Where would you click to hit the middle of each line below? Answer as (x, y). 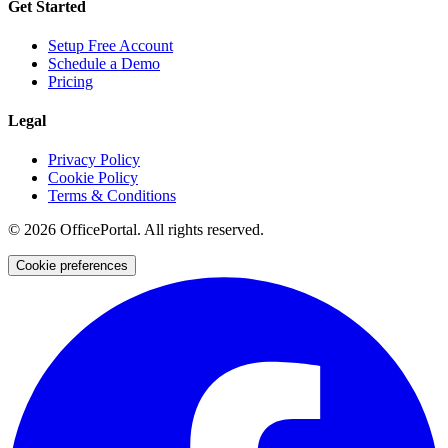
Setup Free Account (110, 45)
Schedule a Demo (104, 63)
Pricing (70, 81)
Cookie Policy (93, 178)
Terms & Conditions (112, 196)
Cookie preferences (72, 266)
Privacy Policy (94, 160)
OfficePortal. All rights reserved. (160, 230)
